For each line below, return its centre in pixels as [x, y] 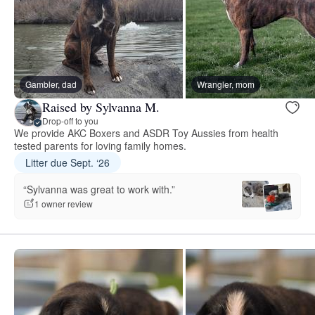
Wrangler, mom [226, 84]
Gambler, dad [51, 84]
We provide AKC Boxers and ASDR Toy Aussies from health [147, 133]
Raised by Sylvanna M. [101, 107]
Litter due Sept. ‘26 [67, 163]
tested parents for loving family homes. [100, 146]
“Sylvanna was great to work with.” [99, 189]
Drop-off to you [70, 120]
